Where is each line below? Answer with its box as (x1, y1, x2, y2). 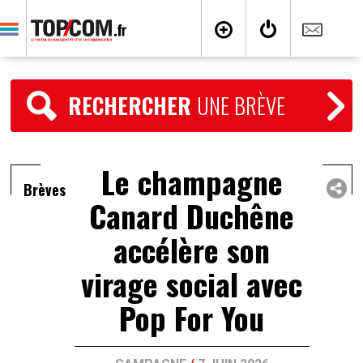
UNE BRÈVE (197, 89, 286, 122)
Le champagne (100, 159, 283, 204)
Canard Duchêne (89, 193, 295, 238)
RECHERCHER (68, 89, 198, 122)
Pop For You (119, 295, 265, 340)
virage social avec (81, 261, 303, 306)
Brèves (23, 179, 66, 200)
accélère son (113, 227, 271, 272)
